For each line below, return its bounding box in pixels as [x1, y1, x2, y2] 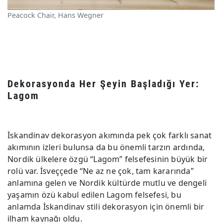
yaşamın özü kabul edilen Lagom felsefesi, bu [7, 189, 181, 201]
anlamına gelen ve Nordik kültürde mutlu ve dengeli [7, 177, 207, 189]
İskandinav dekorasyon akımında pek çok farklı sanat [7, 130, 212, 141]
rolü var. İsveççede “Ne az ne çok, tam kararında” [7, 166, 194, 177]
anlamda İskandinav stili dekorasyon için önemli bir [7, 201, 205, 213]
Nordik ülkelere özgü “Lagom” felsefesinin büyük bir [7, 154, 208, 165]
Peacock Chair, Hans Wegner [7, 10, 104, 20]
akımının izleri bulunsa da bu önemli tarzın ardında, [7, 142, 205, 153]
